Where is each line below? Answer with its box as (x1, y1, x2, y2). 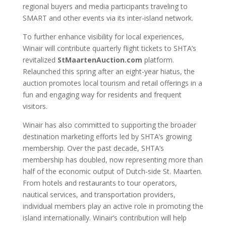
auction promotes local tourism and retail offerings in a (22, 78, 202, 88)
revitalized (22, 55, 58, 65)
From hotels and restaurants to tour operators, (22, 178, 177, 188)
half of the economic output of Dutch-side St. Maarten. (22, 166, 202, 177)
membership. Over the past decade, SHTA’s (22, 143, 164, 153)
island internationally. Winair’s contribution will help (22, 213, 187, 223)
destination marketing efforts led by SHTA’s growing (22, 132, 192, 142)
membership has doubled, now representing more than (22, 155, 203, 165)
